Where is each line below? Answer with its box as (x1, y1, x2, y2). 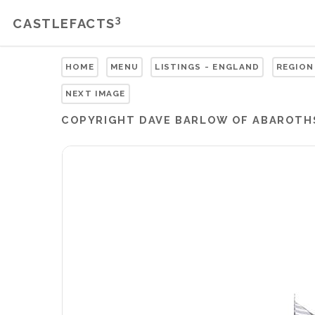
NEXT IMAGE (65, 88, 126, 98)
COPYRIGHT (61, 113, 140, 126)
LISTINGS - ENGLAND (155, 61, 260, 72)
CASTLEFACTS (13, 16, 116, 31)
